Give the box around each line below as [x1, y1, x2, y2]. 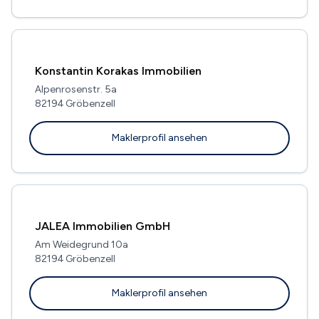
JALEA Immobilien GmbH [35, 219, 170, 233]
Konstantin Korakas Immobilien [35, 63, 202, 78]
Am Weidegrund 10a [35, 238, 128, 251]
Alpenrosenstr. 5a [35, 83, 117, 95]
